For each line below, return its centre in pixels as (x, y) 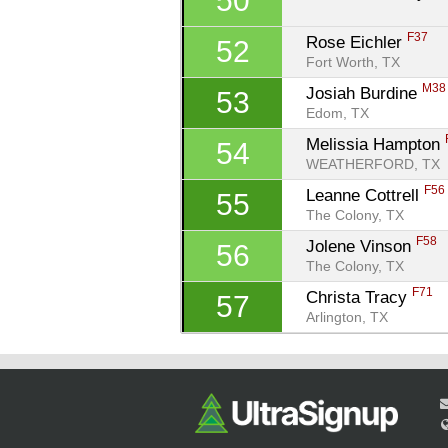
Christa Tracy (359, 297)
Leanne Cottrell (365, 195)
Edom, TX (338, 113)
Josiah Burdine (364, 93)
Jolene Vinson (361, 246)
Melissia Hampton (376, 144)
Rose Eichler (357, 42)
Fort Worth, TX (353, 62)
